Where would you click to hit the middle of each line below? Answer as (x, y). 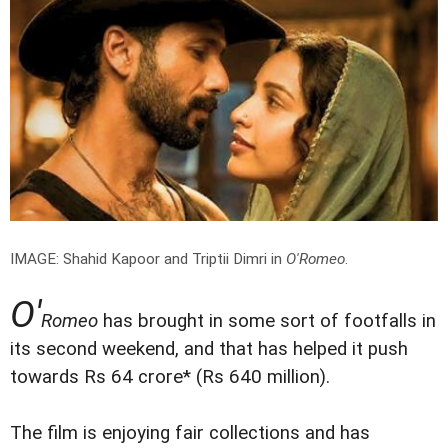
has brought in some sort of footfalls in (267, 320)
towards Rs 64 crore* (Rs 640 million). (170, 376)
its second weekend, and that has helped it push (209, 348)
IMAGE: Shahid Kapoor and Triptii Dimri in (148, 258)
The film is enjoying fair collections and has (190, 432)
